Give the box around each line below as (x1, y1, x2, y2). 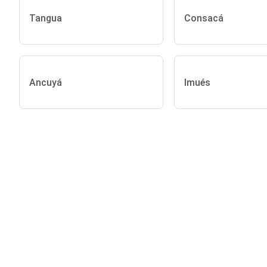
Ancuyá (29, 76, 62, 88)
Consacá (184, 12, 223, 24)
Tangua (29, 12, 62, 24)
